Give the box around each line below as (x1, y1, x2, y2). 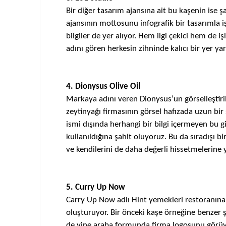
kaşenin (179, 7, 206, 15)
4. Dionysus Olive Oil (66, 82, 140, 91)
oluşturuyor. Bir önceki (66, 208, 147, 217)
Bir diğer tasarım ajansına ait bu (66, 7, 179, 15)
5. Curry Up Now (66, 183, 125, 192)
